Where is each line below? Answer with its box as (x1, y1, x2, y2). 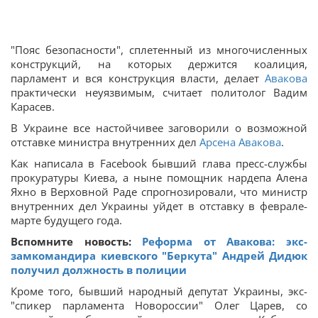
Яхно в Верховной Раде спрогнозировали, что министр (11, 185, 307, 199)
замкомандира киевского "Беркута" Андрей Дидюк (11, 248, 307, 263)
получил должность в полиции (11, 263, 187, 277)
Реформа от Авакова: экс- (142, 234, 308, 248)
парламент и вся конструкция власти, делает (11, 71, 265, 85)
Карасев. (11, 99, 55, 114)
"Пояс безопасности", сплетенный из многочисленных (11, 43, 307, 57)
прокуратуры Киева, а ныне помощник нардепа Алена (11, 170, 307, 185)
